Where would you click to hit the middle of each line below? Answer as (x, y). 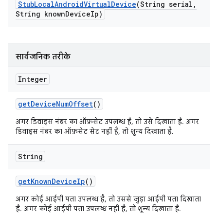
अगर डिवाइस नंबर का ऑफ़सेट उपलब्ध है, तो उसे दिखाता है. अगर (107, 122)
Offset (81, 104)
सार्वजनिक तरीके (43, 57)
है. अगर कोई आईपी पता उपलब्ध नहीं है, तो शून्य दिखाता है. (98, 209)
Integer (33, 79)
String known (40, 14)
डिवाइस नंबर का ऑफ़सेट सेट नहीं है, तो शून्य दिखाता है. (95, 131)
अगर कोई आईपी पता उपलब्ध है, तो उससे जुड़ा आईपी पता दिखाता (108, 199)
